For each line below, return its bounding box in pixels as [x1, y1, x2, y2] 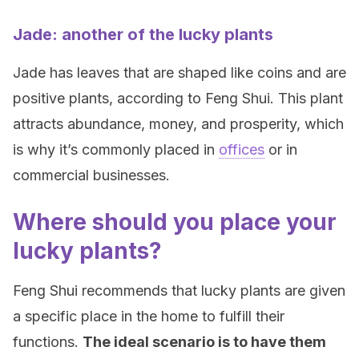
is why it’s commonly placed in [13, 141, 219, 158]
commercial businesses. [13, 167, 170, 184]
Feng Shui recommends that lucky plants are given [13, 282, 345, 299]
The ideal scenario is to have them [83, 333, 326, 350]
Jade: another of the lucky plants [13, 25, 273, 44]
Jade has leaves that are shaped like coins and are [13, 64, 346, 81]
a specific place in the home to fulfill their [13, 308, 284, 325]
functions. [13, 333, 83, 350]
